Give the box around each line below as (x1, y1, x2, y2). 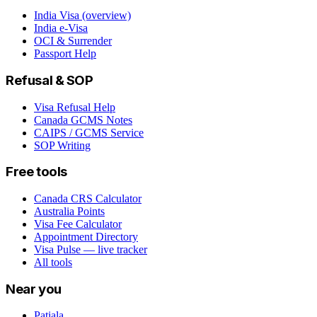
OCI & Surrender (34, 35, 112, 47)
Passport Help (34, 47, 96, 60)
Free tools (6, 163, 67, 180)
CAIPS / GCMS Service (34, 126, 144, 139)
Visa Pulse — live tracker (34, 243, 147, 255)
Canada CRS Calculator (34, 192, 142, 204)
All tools (34, 255, 72, 268)
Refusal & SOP (6, 71, 93, 88)
